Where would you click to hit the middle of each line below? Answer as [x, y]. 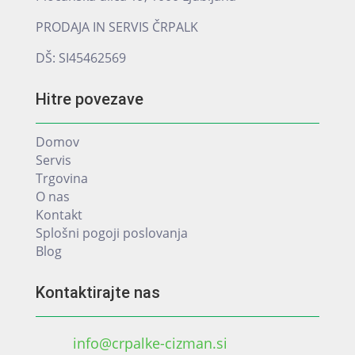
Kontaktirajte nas [97, 292]
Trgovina [61, 178]
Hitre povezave [89, 99]
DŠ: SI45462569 [80, 57]
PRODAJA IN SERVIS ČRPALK [116, 27]
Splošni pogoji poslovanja [111, 233]
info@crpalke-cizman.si [150, 343]
